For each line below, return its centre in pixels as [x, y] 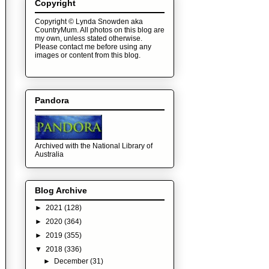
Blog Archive [61, 190]
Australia [49, 154]
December [72, 261]
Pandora [52, 100]
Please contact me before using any [93, 47]
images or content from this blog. [88, 56]
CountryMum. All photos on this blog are [100, 30]
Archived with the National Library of [94, 146]
